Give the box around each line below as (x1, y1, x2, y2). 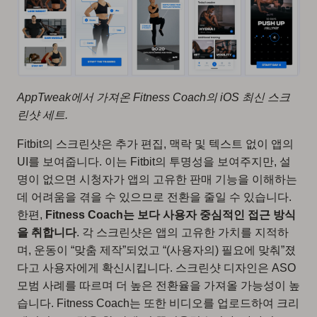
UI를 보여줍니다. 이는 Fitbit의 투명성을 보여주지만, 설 (17, 155, 291, 168)
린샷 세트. (17, 108, 68, 121)
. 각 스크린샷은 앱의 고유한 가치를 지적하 (76, 226, 289, 238)
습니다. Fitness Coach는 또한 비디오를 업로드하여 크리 (17, 296, 299, 309)
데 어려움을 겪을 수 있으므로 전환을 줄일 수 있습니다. (17, 190, 292, 203)
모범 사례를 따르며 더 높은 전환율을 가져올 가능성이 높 (17, 279, 300, 292)
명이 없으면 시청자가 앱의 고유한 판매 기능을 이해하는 (17, 173, 297, 185)
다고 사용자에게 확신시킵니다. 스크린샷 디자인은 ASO (17, 261, 296, 274)
